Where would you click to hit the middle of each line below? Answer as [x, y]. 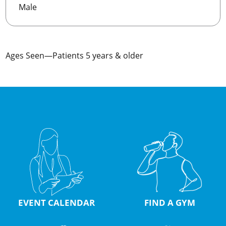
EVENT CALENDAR [56, 202]
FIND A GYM [169, 202]
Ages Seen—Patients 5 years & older [75, 55]
